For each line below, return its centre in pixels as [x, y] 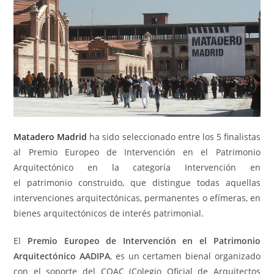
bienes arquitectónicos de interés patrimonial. [109, 213]
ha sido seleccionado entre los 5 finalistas [175, 136]
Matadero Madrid [50, 136]
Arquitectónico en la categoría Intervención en [137, 167]
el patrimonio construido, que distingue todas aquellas [137, 182]
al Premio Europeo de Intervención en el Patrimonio [137, 152]
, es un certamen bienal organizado [185, 256]
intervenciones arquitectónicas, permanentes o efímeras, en [137, 198]
